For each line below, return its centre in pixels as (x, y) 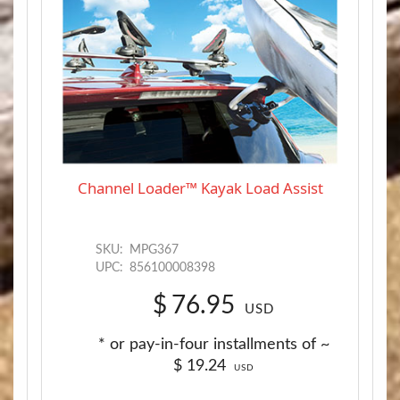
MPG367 (152, 250)
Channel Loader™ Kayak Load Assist (200, 187)
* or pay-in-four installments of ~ (213, 344)
